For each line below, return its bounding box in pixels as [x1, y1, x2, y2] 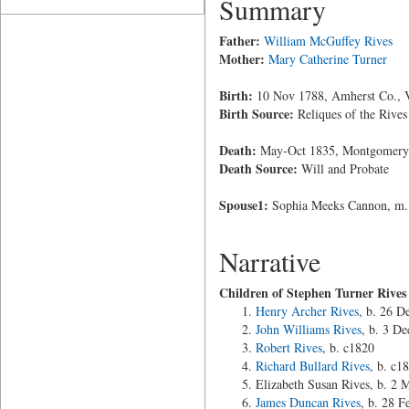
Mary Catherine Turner [267, 50, 387, 68]
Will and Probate [297, 160, 389, 177]
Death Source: [218, 159, 298, 178]
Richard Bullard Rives [255, 357, 370, 374]
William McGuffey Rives [263, 32, 393, 49]
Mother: [218, 49, 265, 68]
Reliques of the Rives [293, 105, 407, 122]
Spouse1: [218, 195, 268, 215]
